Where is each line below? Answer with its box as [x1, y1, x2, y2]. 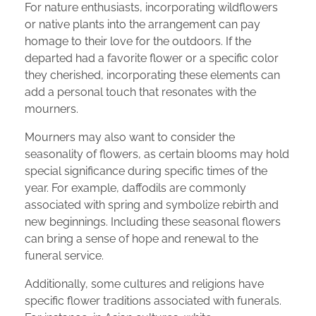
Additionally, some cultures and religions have [25, 276, 264, 291]
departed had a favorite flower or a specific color [25, 51, 279, 65]
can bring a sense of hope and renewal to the [25, 231, 258, 245]
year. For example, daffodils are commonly [25, 181, 246, 195]
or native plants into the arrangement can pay [25, 17, 260, 31]
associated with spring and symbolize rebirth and [25, 197, 279, 212]
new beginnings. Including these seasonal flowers [25, 214, 281, 229]
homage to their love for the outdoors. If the [25, 34, 251, 48]
